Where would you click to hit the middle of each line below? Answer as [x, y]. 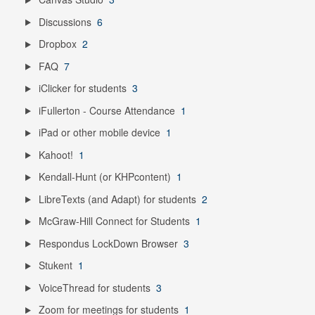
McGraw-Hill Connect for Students [114, 221]
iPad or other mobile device [99, 133]
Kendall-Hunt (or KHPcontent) [104, 177]
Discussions [65, 21]
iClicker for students [82, 88]
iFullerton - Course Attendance [107, 110]
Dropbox [57, 44]
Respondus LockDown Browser [108, 243]
